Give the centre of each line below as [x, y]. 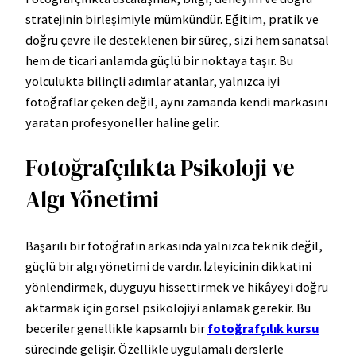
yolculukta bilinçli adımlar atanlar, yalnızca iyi [153, 81]
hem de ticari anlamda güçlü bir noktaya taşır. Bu [159, 61]
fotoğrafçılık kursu [263, 328]
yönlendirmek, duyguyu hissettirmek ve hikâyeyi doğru [177, 286]
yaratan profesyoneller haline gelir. [122, 123]
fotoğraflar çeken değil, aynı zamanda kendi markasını [176, 102]
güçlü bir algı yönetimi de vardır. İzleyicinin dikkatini [168, 266]
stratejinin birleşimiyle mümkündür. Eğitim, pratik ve [172, 19]
